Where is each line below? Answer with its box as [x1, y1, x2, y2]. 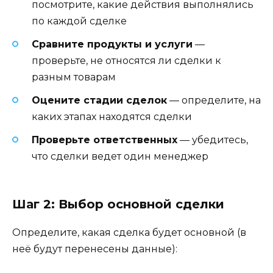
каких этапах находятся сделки [32, 111, 192, 123]
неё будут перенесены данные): [12, 243, 177, 255]
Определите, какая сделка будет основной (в [12, 226, 246, 238]
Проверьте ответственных [32, 134, 177, 146]
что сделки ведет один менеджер [32, 151, 208, 163]
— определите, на [167, 94, 261, 107]
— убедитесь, [177, 134, 248, 146]
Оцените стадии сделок [32, 94, 167, 107]
